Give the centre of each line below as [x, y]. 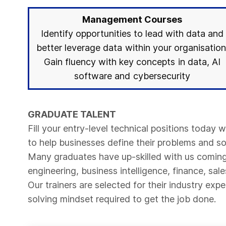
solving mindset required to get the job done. [122, 199]
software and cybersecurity [132, 76]
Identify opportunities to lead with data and [132, 34]
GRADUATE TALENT [72, 114]
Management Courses [132, 19]
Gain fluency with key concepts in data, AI [132, 62]
